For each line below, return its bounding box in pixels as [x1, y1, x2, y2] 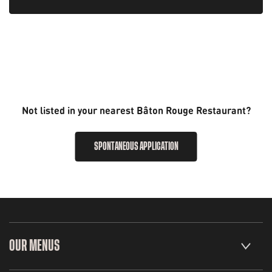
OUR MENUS [9, 238, 59, 254]
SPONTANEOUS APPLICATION [93, 141, 178, 152]
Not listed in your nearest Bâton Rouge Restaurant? [21, 103, 251, 117]
